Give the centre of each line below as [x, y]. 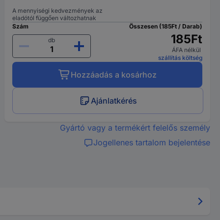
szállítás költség [180, 58]
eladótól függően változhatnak [55, 18]
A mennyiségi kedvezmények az [58, 11]
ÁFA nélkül [187, 50]
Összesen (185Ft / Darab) [165, 26]
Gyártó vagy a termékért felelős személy [135, 128]
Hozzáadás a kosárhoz [113, 75]
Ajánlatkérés [114, 101]
